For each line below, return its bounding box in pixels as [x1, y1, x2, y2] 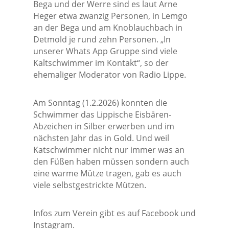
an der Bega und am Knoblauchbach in [33, 22, 182, 34]
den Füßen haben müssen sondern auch [33, 156, 189, 168]
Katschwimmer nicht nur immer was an [33, 144, 185, 156]
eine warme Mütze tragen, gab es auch [33, 168, 181, 179]
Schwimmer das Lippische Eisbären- [33, 109, 171, 121]
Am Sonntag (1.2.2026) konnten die [33, 97, 167, 109]
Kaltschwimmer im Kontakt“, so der [33, 57, 169, 69]
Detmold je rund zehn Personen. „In [33, 34, 171, 45]
